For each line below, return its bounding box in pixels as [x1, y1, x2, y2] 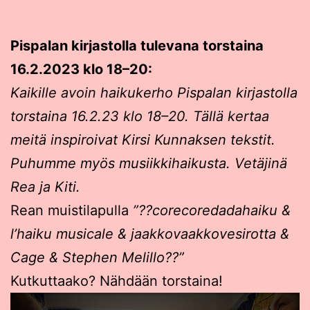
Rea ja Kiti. [10, 178, 80, 195]
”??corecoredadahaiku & [133, 201, 291, 219]
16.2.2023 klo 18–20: [10, 60, 152, 77]
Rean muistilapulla [10, 201, 133, 219]
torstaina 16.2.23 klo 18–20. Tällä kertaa [10, 107, 269, 125]
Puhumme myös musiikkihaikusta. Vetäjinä [10, 154, 287, 172]
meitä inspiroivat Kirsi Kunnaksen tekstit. [10, 131, 275, 148]
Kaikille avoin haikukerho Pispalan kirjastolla [10, 84, 298, 101]
